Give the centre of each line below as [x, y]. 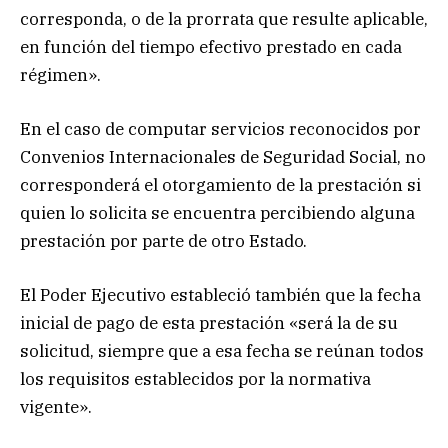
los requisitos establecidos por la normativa [195, 379]
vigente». [56, 407]
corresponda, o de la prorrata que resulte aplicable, [224, 18]
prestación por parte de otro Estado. [163, 240]
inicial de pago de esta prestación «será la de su [209, 323]
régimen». [60, 74]
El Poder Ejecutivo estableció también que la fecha [220, 295]
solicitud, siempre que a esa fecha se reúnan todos [222, 351]
